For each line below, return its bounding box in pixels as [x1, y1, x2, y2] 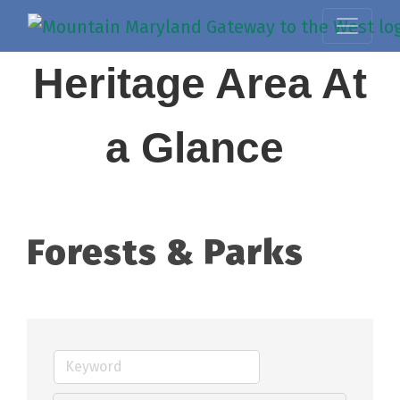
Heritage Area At [33, 59, 367, 107]
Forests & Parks [27, 230, 304, 274]
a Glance [104, 123, 296, 171]
